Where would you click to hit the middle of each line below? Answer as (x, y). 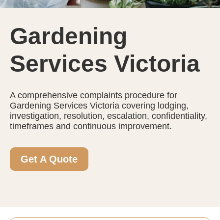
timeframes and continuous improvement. (91, 126)
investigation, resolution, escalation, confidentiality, (109, 116)
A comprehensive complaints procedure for (94, 95)
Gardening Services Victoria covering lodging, (99, 106)
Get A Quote (49, 159)
